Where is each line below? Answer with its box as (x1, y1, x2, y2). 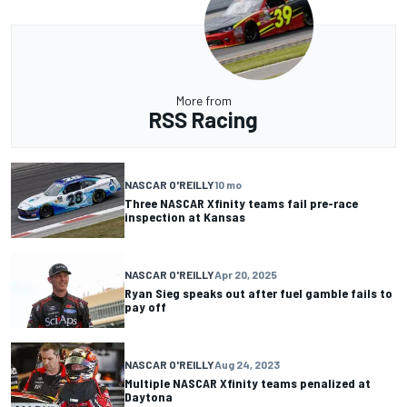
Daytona (124, 388, 173, 404)
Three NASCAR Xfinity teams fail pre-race (124, 194, 358, 211)
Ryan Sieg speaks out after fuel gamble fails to (124, 284, 392, 301)
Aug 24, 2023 (214, 357, 280, 371)
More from (175, 93, 232, 108)
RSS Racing (149, 106, 258, 133)
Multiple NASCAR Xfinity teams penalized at (124, 374, 371, 391)
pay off (124, 298, 166, 314)
